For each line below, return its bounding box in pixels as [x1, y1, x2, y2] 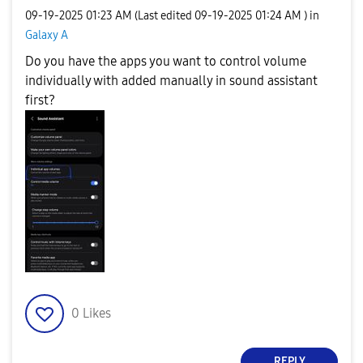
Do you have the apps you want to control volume [25, 53, 306, 69]
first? [25, 92, 55, 108]
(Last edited [135, 9, 194, 23]
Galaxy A [25, 28, 68, 43]
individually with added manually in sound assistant [25, 72, 318, 88]
